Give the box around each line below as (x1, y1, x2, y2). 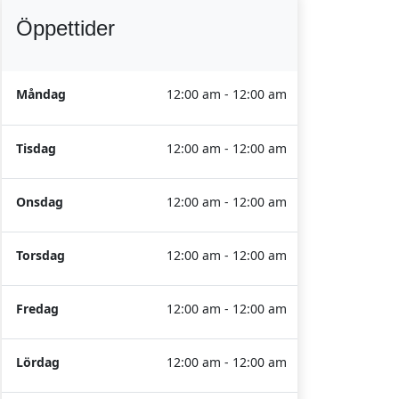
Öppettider (16, 16, 115, 40)
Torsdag (16, 247, 65, 264)
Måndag (16, 85, 66, 102)
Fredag (16, 300, 59, 317)
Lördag (16, 354, 60, 370)
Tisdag (16, 140, 56, 157)
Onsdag (16, 193, 63, 210)
